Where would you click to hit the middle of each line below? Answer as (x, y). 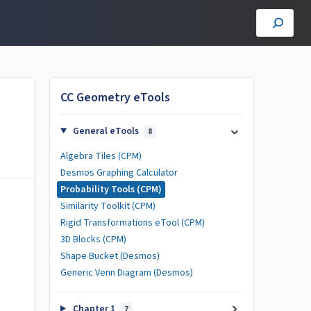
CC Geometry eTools (115, 98)
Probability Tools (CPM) (111, 190)
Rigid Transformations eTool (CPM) (133, 223)
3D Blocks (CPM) (93, 239)
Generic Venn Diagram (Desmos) (127, 273)
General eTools (106, 131)
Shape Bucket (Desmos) (110, 256)
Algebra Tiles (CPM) (101, 156)
